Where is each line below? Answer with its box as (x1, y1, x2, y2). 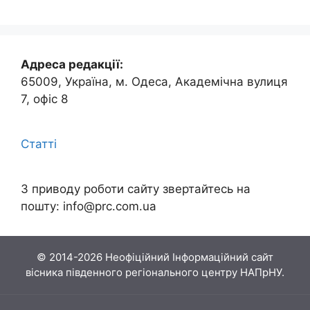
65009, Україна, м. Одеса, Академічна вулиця (21, 74, 288, 89)
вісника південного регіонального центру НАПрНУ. (26, 265, 284, 279)
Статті (21, 136, 57, 151)
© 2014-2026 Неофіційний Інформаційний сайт (37, 250, 273, 264)
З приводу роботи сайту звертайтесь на (21, 181, 250, 196)
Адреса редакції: (21, 57, 123, 71)
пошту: (21, 199, 63, 213)
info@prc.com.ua (63, 199, 156, 213)
